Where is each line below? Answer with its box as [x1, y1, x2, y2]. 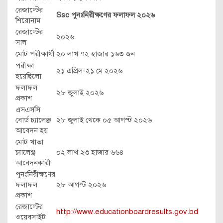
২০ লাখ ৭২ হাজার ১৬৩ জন [56, 49, 135, 58]
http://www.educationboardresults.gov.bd [56, 207, 198, 216]
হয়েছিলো [15, 72, 41, 81]
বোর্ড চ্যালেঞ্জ [15, 115, 51, 124]
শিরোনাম [15, 16, 40, 25]
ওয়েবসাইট [15, 213, 46, 222]
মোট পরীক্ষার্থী [15, 49, 55, 58]
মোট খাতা [15, 137, 43, 146]
